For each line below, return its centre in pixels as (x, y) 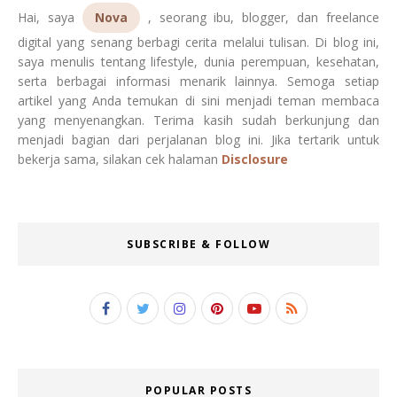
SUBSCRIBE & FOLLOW (198, 244)
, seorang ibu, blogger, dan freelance (259, 17)
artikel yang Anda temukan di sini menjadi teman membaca (198, 101)
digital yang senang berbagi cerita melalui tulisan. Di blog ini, (198, 42)
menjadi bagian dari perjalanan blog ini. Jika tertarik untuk (198, 140)
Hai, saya (50, 17)
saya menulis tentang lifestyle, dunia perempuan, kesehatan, (198, 62)
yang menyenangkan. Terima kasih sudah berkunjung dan (198, 120)
